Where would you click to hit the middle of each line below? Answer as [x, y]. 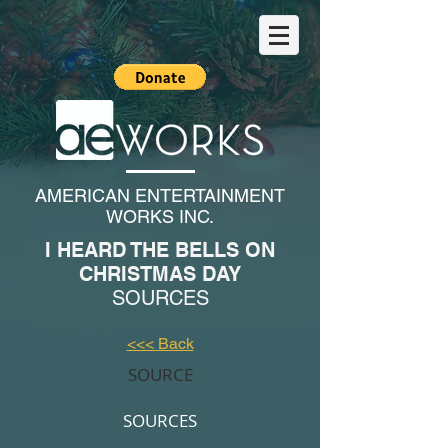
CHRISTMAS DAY [160, 274]
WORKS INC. [160, 216]
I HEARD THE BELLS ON [160, 250]
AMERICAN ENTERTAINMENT [160, 195]
